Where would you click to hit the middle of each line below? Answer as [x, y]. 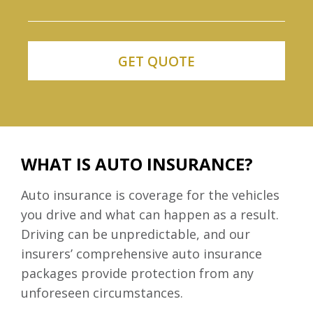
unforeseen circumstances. [102, 293]
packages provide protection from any [137, 274]
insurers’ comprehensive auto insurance [141, 254]
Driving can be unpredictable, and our [136, 234]
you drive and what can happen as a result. [150, 215]
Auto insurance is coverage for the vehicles [150, 195]
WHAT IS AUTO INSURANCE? [137, 164]
